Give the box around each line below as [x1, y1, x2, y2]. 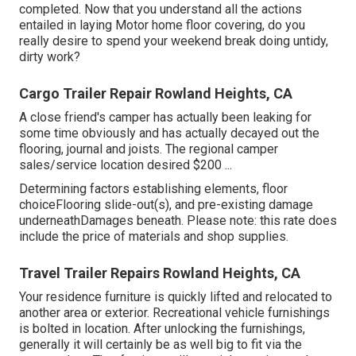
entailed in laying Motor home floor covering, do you [19, 17, 305, 33]
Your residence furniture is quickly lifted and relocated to [19, 288, 332, 304]
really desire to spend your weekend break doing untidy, [19, 33, 328, 48]
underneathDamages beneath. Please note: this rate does [19, 212, 337, 228]
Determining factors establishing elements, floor [19, 180, 288, 196]
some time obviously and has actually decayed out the [19, 125, 319, 141]
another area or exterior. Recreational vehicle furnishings [19, 304, 330, 320]
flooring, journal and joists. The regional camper [19, 141, 278, 157]
